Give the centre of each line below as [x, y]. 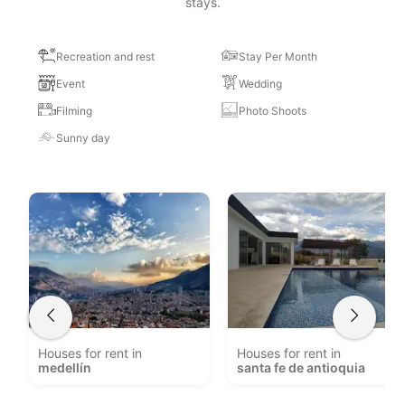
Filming [75, 111]
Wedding [260, 84]
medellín [65, 367]
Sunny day [84, 138]
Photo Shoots [273, 111]
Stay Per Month [278, 57]
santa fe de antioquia [301, 367]
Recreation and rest [106, 57]
